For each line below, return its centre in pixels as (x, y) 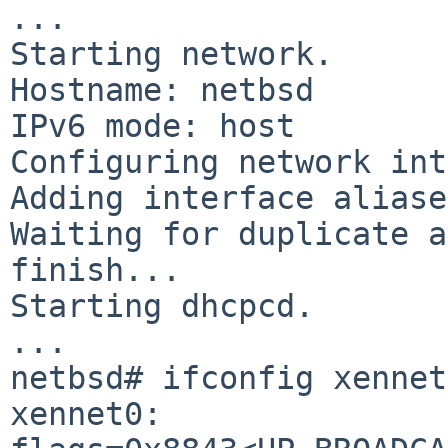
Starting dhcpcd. (162, 305)
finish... (95, 269)
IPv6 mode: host (152, 125)
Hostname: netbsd (162, 89)
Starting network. (171, 53)
